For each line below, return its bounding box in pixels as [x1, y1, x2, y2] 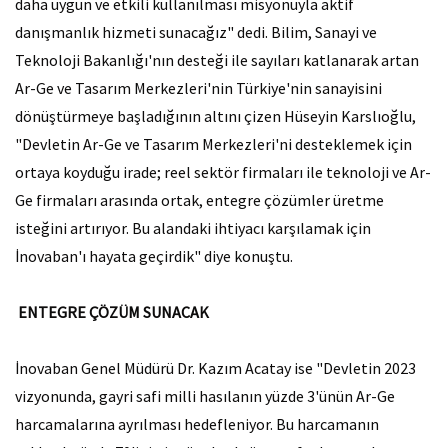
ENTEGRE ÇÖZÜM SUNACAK [15, 302, 209, 322]
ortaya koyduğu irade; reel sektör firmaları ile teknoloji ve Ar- [15, 162, 431, 182]
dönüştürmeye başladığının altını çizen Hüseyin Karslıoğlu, [15, 106, 416, 126]
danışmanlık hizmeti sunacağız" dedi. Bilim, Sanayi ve [15, 22, 377, 42]
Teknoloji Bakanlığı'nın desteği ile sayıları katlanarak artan [15, 50, 419, 70]
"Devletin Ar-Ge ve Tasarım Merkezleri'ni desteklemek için [15, 134, 412, 154]
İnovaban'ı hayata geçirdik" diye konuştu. [15, 246, 293, 266]
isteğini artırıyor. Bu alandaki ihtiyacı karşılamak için [15, 218, 371, 238]
